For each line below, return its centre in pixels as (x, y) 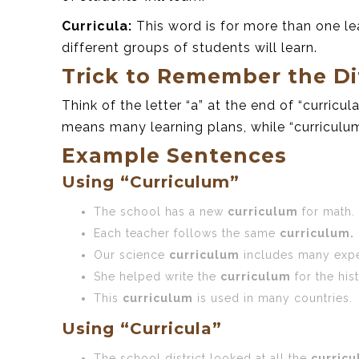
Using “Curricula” (142, 328)
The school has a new (161, 211)
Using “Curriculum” (151, 182)
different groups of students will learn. (190, 47)
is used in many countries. (273, 298)
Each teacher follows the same (187, 233)
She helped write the (157, 276)
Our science (131, 254)
